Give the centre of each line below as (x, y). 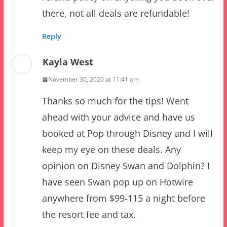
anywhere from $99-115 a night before (123, 167)
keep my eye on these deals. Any (111, 118)
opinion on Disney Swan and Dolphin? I (126, 135)
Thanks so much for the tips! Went (115, 70)
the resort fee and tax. (89, 183)
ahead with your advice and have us (118, 86)
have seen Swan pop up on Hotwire (117, 151)
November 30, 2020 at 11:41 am (93, 48)
